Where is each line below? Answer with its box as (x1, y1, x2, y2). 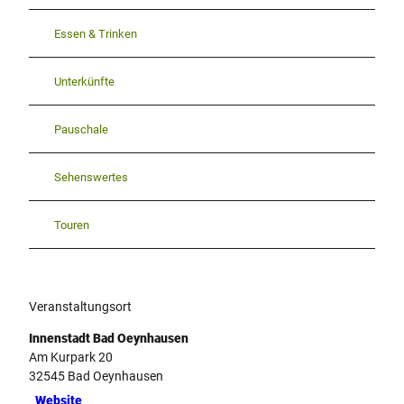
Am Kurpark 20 (29, 350, 113, 365)
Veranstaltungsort (29, 299, 132, 315)
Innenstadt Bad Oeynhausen (29, 331, 188, 346)
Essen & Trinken (54, 26, 137, 41)
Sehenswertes (54, 170, 128, 184)
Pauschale (54, 122, 108, 136)
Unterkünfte (54, 74, 115, 88)
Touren (54, 217, 89, 232)
